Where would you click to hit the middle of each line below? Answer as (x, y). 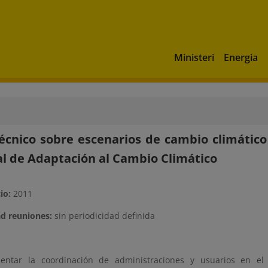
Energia (241, 57)
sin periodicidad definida (103, 216)
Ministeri (194, 57)
